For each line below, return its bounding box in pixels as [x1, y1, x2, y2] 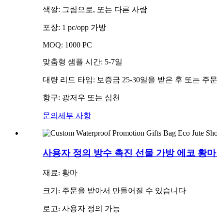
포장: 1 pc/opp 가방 [43, 23, 106, 31]
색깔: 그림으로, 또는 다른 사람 [43, 5, 147, 14]
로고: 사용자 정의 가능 [43, 205, 120, 214]
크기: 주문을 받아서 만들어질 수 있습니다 [43, 187, 186, 196]
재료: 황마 [43, 170, 77, 178]
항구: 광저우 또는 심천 [43, 93, 120, 102]
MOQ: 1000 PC [43, 40, 92, 49]
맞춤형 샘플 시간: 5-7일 [43, 57, 123, 66]
